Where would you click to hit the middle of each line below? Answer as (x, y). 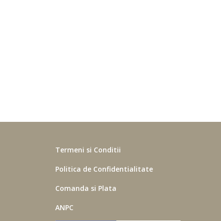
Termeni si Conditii (88, 149)
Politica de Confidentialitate (104, 169)
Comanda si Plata (86, 188)
